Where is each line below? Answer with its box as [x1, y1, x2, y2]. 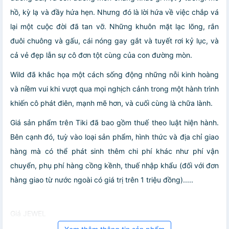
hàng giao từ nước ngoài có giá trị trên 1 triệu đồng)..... [10, 175, 193, 185]
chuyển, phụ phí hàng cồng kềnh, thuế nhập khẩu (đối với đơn [10, 161, 219, 170]
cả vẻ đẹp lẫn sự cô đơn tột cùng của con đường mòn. [10, 51, 192, 60]
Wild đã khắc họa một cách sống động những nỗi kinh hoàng [10, 70, 219, 79]
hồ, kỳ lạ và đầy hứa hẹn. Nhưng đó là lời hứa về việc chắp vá [10, 8, 219, 17]
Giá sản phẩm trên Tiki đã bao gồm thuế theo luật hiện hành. [10, 118, 219, 127]
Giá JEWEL [10, 209, 46, 218]
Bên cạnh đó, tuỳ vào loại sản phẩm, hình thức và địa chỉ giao [10, 132, 219, 142]
